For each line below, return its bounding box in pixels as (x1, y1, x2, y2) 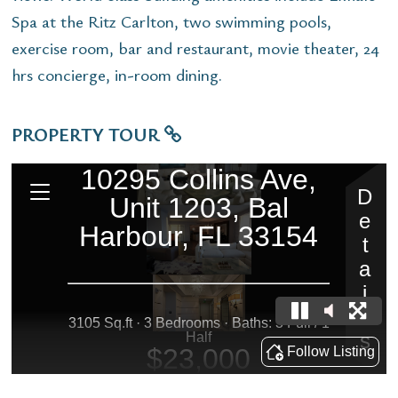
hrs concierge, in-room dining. (12, 62, 222, 85)
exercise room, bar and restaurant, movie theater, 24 (12, 36, 379, 59)
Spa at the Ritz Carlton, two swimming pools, (12, 9, 331, 32)
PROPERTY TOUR (12, 121, 164, 147)
